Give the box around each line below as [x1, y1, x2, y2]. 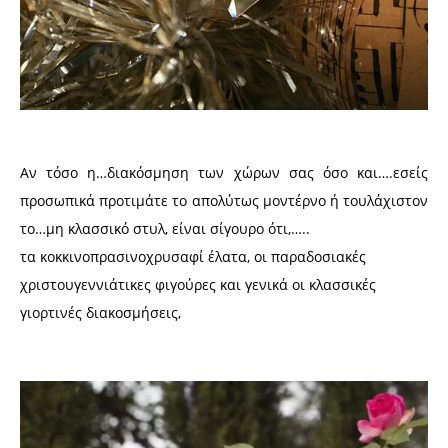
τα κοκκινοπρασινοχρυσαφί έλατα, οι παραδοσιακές [20, 247, 366, 267]
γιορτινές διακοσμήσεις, [20, 303, 181, 323]
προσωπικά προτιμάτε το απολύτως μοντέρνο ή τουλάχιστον [20, 191, 428, 211]
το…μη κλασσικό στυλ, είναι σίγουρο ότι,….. [20, 219, 310, 239]
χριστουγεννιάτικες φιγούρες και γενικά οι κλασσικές [20, 275, 376, 295]
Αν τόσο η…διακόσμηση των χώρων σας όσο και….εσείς [20, 163, 428, 183]
